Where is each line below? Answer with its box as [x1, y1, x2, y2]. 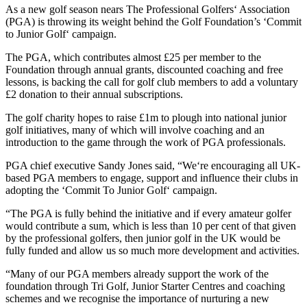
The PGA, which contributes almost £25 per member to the [5, 51, 261, 63]
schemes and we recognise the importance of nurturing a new [5, 292, 269, 304]
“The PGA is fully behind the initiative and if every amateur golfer [5, 207, 291, 219]
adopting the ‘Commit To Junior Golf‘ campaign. [5, 184, 217, 196]
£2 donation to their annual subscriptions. [5, 88, 183, 100]
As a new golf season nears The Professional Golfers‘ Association [5, 3, 290, 15]
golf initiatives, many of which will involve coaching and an [5, 123, 265, 136]
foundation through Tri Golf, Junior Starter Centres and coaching [5, 280, 285, 292]
